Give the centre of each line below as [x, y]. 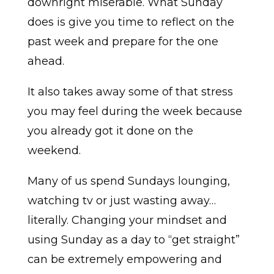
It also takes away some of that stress [130, 92]
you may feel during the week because [135, 112]
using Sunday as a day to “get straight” [133, 240]
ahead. [46, 61]
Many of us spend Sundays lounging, [128, 181]
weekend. [54, 151]
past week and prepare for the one [123, 42]
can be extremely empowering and [124, 260]
